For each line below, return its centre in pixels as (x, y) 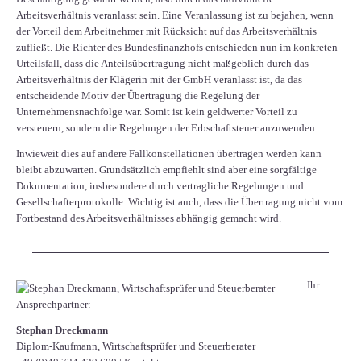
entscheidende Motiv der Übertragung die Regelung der (138, 96)
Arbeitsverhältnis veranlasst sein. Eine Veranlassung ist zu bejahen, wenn (175, 15)
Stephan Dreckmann (62, 330)
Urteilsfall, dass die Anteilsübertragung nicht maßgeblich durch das (162, 64)
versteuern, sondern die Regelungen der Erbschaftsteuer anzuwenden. (167, 128)
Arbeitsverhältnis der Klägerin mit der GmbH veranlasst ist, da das (159, 80)
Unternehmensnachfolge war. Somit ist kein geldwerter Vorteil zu (157, 112)
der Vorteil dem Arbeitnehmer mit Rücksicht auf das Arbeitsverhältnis (166, 31)
